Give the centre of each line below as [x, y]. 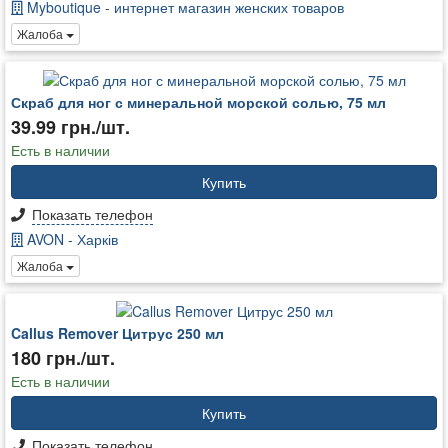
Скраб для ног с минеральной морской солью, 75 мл [198, 101]
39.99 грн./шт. [70, 126]
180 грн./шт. [63, 358]
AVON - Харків [70, 238]
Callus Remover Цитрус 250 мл [117, 333]
